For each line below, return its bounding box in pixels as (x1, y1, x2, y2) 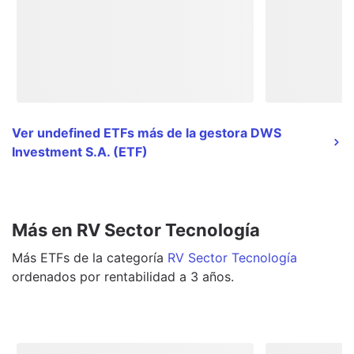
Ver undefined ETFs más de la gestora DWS (12, 124, 281, 141)
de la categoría (70, 249, 164, 265)
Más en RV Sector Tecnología (12, 219, 260, 240)
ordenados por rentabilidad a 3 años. (12, 268, 234, 284)
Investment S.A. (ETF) (12, 143, 148, 160)
